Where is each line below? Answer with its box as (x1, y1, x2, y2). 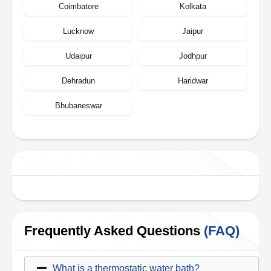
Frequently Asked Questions (24, 223, 204, 238)
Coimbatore (58, 2, 99, 11)
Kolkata (179, 2, 206, 11)
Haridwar (177, 76, 208, 85)
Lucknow (63, 27, 94, 36)
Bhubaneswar (54, 101, 102, 110)
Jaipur (182, 27, 203, 36)
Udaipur (65, 51, 92, 60)
